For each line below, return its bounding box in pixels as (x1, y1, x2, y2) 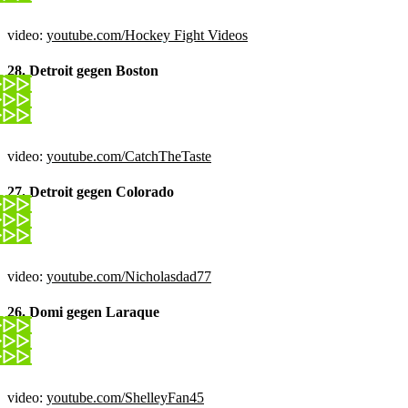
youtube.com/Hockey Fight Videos (46, 27, 248, 43)
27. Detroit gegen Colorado (7, 183, 174, 199)
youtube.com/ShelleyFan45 (46, 389, 204, 405)
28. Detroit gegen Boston (7, 63, 158, 79)
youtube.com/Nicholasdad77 (46, 269, 211, 285)
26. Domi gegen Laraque (7, 304, 159, 321)
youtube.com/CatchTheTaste (46, 148, 211, 164)
